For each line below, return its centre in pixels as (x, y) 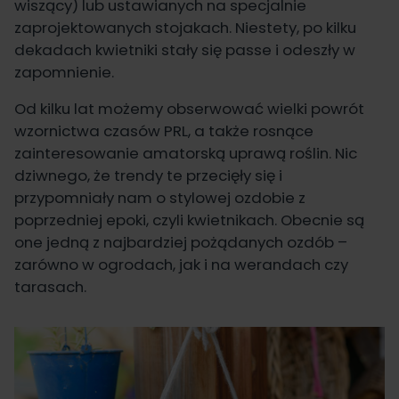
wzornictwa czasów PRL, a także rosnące (164, 131)
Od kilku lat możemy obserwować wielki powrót (189, 109)
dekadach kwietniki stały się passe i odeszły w (185, 50)
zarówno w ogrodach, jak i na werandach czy (181, 265)
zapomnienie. (64, 73)
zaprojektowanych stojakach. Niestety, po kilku (185, 28)
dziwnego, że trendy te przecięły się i (148, 176)
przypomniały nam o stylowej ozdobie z (160, 198)
